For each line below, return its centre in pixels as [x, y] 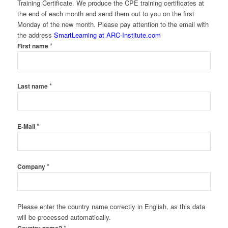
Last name [33, 86]
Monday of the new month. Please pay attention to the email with [113, 24]
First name [33, 46]
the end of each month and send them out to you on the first [106, 13]
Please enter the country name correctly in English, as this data [111, 206]
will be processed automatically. [64, 217]
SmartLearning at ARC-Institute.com [107, 35]
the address [35, 35]
